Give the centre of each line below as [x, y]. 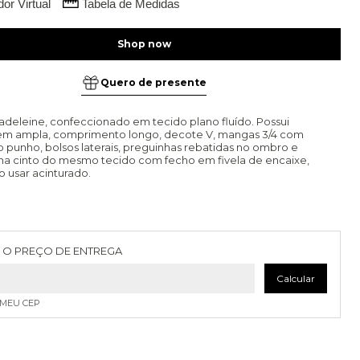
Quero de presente [154, 82]
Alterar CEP [299, 244]
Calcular [296, 278]
